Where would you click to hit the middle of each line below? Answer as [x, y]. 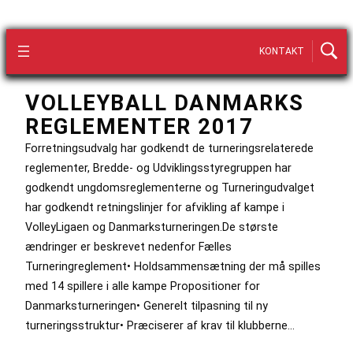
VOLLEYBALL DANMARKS [165, 103]
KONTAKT [282, 52]
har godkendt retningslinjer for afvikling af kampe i [155, 207]
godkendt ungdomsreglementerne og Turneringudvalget [170, 187]
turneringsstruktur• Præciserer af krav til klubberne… [160, 325]
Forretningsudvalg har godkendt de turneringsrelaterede [169, 148]
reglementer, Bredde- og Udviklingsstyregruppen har [158, 167]
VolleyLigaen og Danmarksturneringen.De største [152, 227]
